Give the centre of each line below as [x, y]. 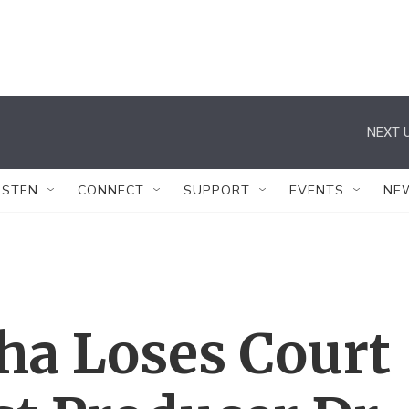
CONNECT [111, 190]
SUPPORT [217, 190]
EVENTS [317, 190]
